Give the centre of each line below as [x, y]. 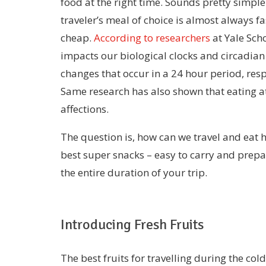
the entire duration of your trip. [134, 173]
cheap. [77, 38]
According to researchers [152, 38]
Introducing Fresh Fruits [132, 225]
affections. [85, 109]
